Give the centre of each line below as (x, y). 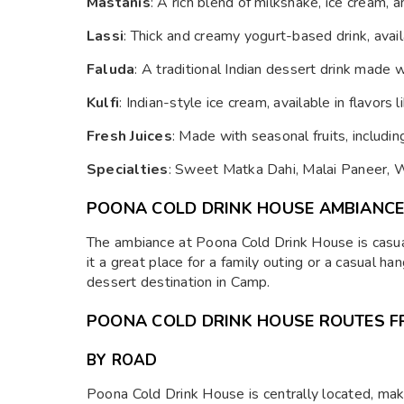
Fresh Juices (129, 136)
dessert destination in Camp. (179, 282)
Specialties (128, 170)
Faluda (111, 69)
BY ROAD (122, 360)
